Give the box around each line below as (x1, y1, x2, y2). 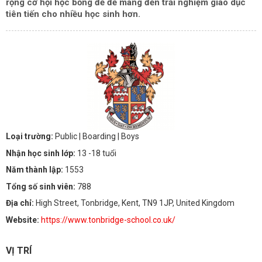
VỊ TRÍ (6, 245, 32, 257)
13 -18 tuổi (77, 148, 116, 158)
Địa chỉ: (6, 198, 36, 208)
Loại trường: (6, 132, 55, 142)
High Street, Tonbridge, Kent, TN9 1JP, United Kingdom (36, 198, 235, 208)
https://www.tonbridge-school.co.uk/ (41, 215, 175, 225)
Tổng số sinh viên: (6, 181, 77, 191)
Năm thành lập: (6, 165, 65, 175)
